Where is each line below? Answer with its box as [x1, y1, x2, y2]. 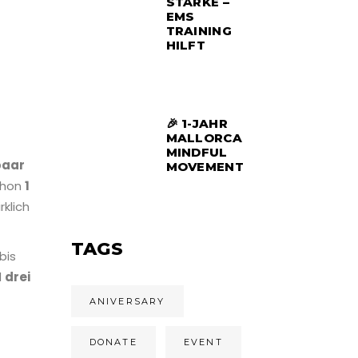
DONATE [89, 336, 137, 348]
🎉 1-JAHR [165, 116, 228, 131]
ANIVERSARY [89, 296, 165, 307]
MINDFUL [165, 145, 228, 160]
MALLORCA [165, 130, 242, 145]
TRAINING [165, 23, 232, 38]
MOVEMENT [165, 159, 244, 174]
